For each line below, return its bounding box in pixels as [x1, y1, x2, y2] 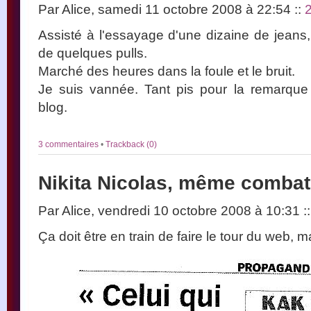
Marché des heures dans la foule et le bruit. [38, 62, 295, 78]
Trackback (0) [106, 140, 157, 149]
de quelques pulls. [38, 44, 147, 60]
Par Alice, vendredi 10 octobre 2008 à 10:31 [38, 202, 303, 218]
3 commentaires [38, 140, 101, 149]
